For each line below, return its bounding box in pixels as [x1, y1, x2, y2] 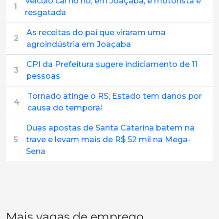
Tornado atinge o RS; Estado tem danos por [27, 91, 202, 101]
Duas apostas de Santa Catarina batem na [26, 123, 195, 132]
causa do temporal [27, 103, 102, 112]
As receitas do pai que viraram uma [26, 28, 166, 37]
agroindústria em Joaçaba [26, 40, 131, 49]
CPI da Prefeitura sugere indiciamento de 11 [26, 60, 197, 69]
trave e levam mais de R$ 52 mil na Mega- [26, 135, 191, 144]
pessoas [26, 71, 60, 81]
